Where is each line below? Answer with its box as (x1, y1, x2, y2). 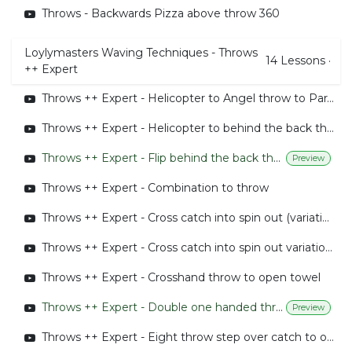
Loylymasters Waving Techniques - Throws (24, 45, 258, 60)
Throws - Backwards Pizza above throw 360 (42, 6, 280, 21)
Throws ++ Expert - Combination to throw (42, 181, 269, 196)
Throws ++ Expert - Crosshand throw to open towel (42, 270, 321, 285)
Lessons (280, 53, 325, 68)
